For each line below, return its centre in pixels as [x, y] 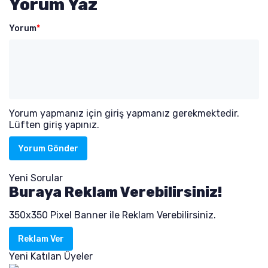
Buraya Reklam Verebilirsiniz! [115, 192]
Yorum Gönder [48, 148]
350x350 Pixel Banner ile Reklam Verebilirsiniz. [112, 215]
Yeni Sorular [36, 178]
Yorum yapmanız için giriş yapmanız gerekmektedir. [124, 113]
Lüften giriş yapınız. [54, 125]
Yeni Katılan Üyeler [51, 256]
